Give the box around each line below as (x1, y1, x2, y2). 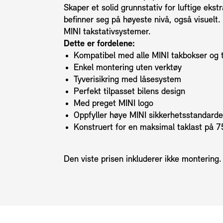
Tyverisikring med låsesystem (74, 75, 181, 85)
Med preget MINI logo (74, 99, 153, 109)
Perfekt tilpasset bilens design (74, 87, 185, 97)
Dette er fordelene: (64, 39, 135, 49)
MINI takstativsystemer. (64, 27, 151, 37)
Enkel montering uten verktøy (74, 63, 182, 73)
